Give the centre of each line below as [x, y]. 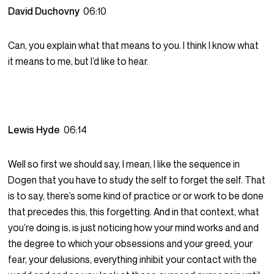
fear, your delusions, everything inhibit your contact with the [133, 260]
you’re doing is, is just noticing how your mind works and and [134, 228]
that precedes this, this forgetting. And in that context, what [134, 212]
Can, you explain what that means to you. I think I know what [134, 46]
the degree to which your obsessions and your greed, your [131, 244]
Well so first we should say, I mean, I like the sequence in [124, 164]
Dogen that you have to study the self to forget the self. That [137, 180]
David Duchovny [46, 11]
